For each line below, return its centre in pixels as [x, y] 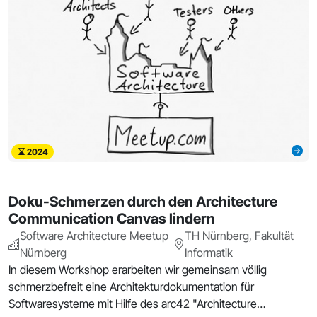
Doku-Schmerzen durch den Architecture [143, 201]
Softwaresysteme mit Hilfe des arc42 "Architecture [133, 303]
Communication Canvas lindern [112, 218]
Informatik [209, 252]
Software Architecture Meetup [94, 235]
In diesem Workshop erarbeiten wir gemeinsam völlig [138, 269]
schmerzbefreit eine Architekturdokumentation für [131, 286]
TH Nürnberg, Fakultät [240, 235]
